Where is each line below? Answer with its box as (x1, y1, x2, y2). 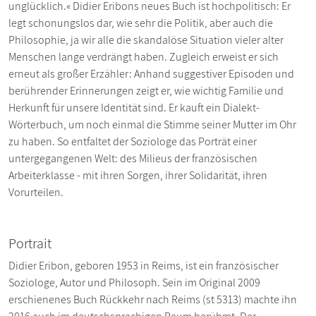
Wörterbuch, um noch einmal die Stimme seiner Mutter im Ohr (8, 116, 296, 132)
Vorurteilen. (8, 184, 63, 200)
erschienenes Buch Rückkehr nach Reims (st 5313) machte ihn (8, 291, 297, 307)
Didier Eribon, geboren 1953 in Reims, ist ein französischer (8, 257, 279, 273)
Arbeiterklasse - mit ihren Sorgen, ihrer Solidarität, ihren (8, 167, 267, 183)
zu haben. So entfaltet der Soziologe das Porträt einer (8, 133, 257, 149)
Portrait (8, 233, 51, 253)
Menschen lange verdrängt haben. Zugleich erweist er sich (8, 49, 279, 64)
